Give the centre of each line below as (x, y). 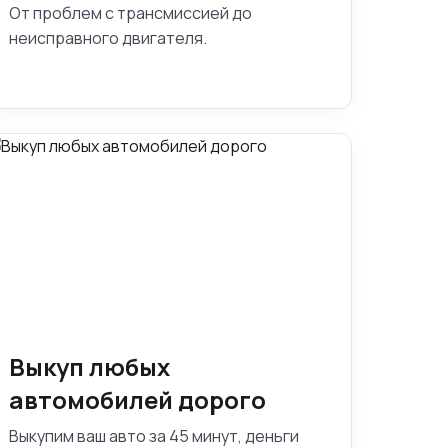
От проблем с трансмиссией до (130, 13)
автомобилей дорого (137, 399)
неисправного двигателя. (108, 38)
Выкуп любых (89, 366)
